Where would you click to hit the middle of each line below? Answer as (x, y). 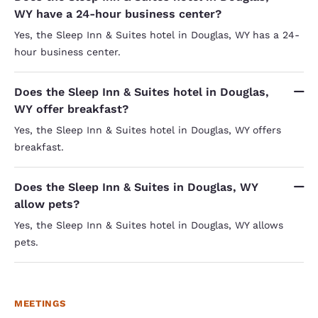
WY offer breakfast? (71, 109)
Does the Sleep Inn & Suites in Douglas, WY (136, 187)
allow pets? (47, 204)
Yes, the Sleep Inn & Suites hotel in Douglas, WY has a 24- (157, 34)
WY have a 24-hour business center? (118, 13)
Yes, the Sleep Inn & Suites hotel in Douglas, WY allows (149, 225)
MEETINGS (40, 303)
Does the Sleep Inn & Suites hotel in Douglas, (142, 92)
